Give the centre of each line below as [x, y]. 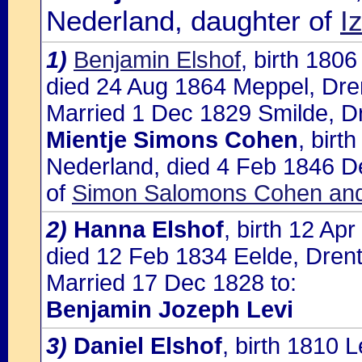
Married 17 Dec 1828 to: [171, 283]
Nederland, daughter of [193, 21]
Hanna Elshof [149, 229]
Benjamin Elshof [157, 60]
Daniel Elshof [148, 346]
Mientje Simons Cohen [172, 140]
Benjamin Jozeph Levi [170, 309]
